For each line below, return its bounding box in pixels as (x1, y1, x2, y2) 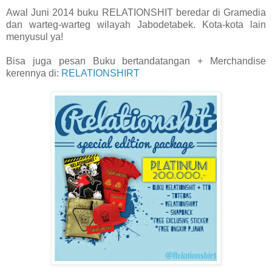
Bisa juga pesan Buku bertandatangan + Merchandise (6, 55, 266, 66)
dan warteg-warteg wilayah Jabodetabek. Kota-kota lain (6, 19, 266, 30)
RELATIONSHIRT (61, 67, 140, 78)
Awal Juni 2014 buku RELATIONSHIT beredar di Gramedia (6, 7, 266, 18)
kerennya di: (6, 67, 59, 78)
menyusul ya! (6, 31, 63, 42)
